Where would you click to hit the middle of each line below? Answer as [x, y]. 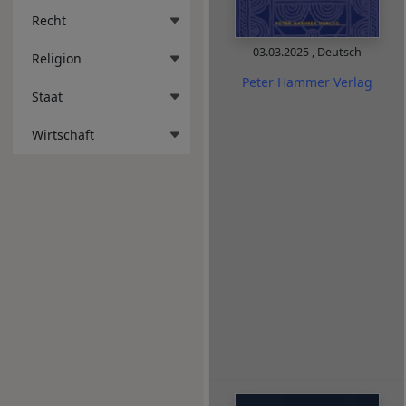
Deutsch [339, 53]
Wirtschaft [63, 134]
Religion [57, 58]
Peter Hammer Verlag [307, 82]
